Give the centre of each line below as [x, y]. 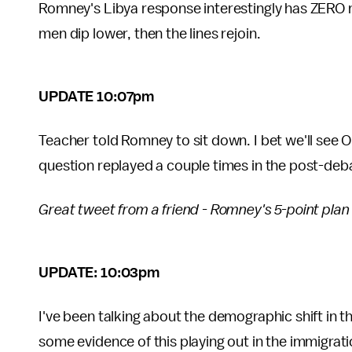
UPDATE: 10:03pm [99, 273]
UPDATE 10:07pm [97, 97]
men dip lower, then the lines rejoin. [150, 34]
